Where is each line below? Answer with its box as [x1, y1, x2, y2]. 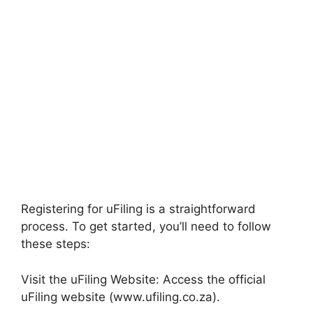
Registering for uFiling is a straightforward [21, 202, 256, 216]
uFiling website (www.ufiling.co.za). [21, 289, 220, 304]
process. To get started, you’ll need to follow [21, 219, 271, 233]
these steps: [21, 237, 90, 251]
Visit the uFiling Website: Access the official [21, 272, 265, 286]
